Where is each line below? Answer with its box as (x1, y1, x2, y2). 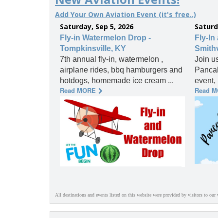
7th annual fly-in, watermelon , (60, 55, 163, 64)
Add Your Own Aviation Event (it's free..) (55, 10, 196, 19)
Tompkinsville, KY (60, 44, 126, 53)
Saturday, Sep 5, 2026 (60, 22, 133, 32)
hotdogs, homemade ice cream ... (60, 76, 174, 85)
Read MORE (60, 86, 96, 95)
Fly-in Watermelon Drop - (60, 34, 151, 42)
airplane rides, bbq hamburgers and (60, 66, 182, 74)
